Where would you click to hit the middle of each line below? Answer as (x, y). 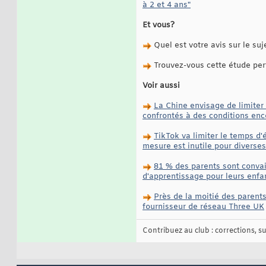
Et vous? (159, 26)
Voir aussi (161, 86)
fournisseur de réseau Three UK (203, 207)
